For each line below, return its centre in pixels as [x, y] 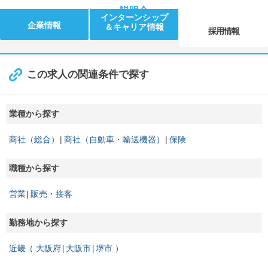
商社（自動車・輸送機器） [114, 139]
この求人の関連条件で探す [88, 74]
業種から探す [34, 114]
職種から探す [34, 168]
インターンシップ [134, 17]
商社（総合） [34, 139]
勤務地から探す [38, 223]
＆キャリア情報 [134, 27]
